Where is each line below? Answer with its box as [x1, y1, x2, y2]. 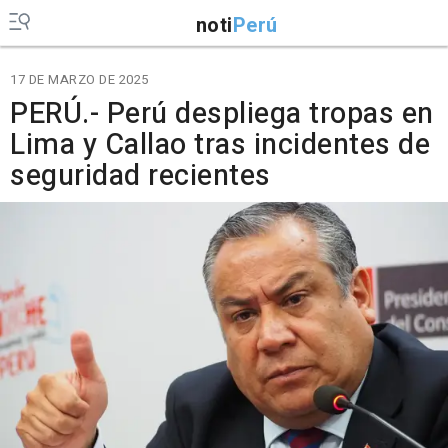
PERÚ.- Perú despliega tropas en [10, 93, 434, 135]
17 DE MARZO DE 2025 [10, 70, 149, 89]
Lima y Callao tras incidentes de [10, 124, 430, 166]
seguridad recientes [10, 155, 271, 197]
